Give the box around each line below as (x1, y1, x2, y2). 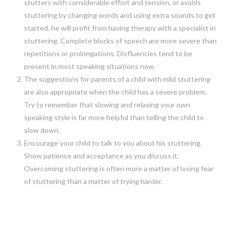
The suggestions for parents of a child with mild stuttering (24, 74, 211, 83)
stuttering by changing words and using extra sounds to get (24, 10, 216, 19)
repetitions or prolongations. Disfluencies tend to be (24, 49, 192, 58)
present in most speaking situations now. (24, 61, 155, 71)
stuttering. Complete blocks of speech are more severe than (24, 36, 217, 45)
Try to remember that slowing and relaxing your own (24, 100, 190, 109)
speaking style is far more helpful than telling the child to (24, 112, 204, 122)
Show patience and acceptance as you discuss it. (24, 151, 179, 160)
